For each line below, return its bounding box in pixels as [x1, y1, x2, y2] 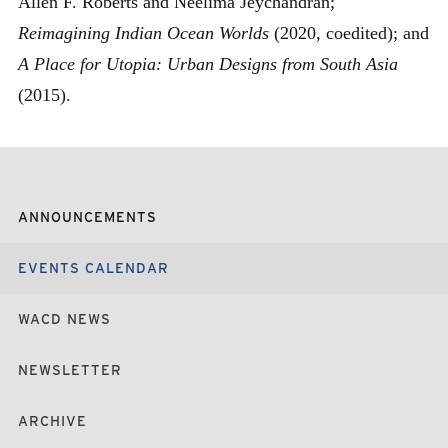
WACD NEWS [18, 311, 111, 328]
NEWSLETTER [18, 362, 122, 379]
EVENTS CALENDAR [18, 260, 169, 277]
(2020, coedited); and [274, 22, 429, 43]
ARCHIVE [18, 413, 87, 430]
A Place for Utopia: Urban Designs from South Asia [18, 53, 398, 74]
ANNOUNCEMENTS [18, 209, 157, 226]
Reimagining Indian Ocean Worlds [18, 22, 274, 43]
